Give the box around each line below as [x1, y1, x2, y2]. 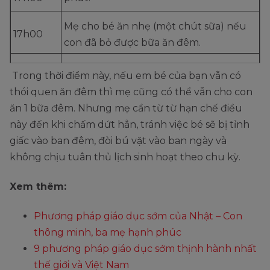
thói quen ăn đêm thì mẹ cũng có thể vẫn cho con [10, 86, 253, 98]
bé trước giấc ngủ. [64, 137, 154, 149]
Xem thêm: [10, 181, 69, 193]
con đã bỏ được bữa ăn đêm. [64, 36, 203, 48]
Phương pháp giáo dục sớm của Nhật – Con [34, 210, 242, 222]
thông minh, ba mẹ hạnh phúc [34, 227, 181, 239]
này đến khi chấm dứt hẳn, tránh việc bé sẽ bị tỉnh [10, 119, 250, 131]
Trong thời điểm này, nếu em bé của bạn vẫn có [10, 70, 241, 82]
